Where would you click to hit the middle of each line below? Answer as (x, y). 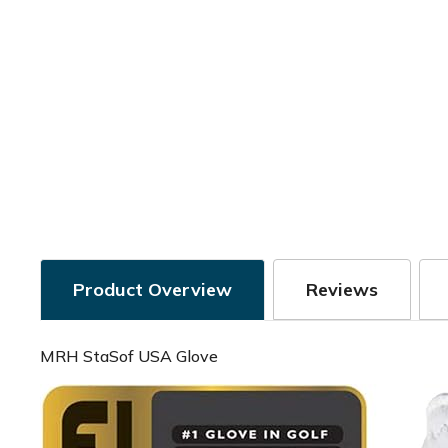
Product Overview (152, 289)
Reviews (342, 289)
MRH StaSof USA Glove (129, 356)
